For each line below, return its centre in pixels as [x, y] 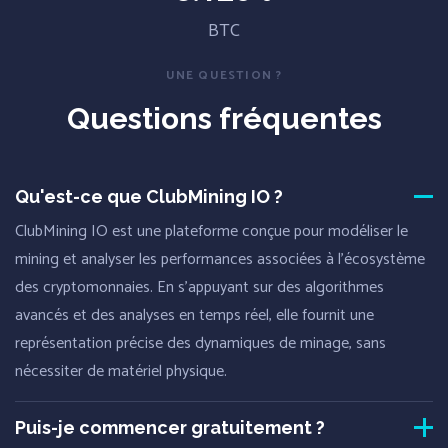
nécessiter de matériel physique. [121, 371]
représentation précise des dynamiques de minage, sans [200, 343]
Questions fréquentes [224, 118]
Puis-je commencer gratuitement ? [170, 427]
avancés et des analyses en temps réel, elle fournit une [194, 315]
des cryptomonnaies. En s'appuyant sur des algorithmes [199, 287]
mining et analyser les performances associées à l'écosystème [220, 259]
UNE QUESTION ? [224, 75]
